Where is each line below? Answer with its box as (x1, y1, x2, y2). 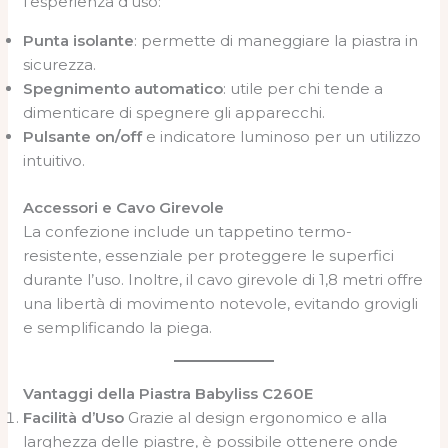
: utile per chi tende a (223, 79, 384, 98)
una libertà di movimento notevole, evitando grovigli (23, 293, 419, 313)
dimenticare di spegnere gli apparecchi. (23, 103, 326, 122)
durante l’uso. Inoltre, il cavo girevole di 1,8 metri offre (23, 269, 424, 289)
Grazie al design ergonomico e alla (124, 407, 388, 427)
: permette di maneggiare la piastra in (134, 31, 419, 50)
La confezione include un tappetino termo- (23, 221, 353, 241)
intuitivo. (23, 151, 86, 170)
